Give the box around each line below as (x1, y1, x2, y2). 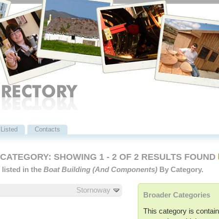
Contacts (35, 126, 60, 133)
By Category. (157, 165, 203, 174)
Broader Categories (143, 190, 210, 199)
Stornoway (76, 185, 113, 194)
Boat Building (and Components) (44, 165, 157, 174)
